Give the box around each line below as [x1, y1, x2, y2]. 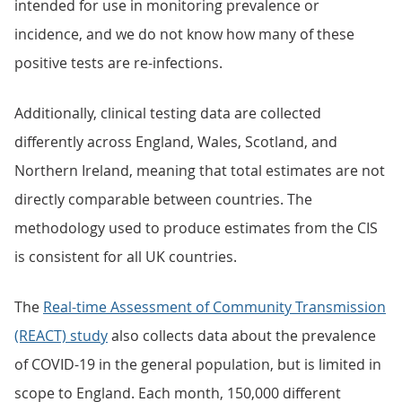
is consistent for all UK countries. [14, 247, 237, 267]
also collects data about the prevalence [108, 326, 376, 345]
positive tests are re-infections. [14, 53, 223, 73]
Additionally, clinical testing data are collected [14, 103, 321, 123]
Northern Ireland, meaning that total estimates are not [14, 161, 385, 180]
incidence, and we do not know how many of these [14, 24, 354, 44]
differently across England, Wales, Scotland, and [14, 132, 337, 152]
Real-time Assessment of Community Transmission [43, 297, 386, 317]
